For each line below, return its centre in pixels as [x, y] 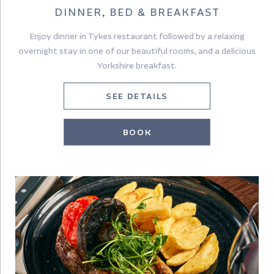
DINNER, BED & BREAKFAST [137, 12]
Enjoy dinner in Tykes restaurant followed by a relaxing [137, 36]
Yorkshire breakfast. [137, 65]
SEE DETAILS [137, 96]
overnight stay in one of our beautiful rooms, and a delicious [137, 50]
